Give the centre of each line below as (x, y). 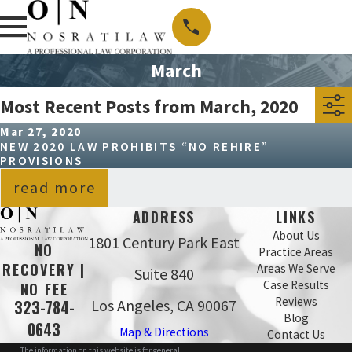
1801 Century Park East (164, 242)
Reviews (296, 301)
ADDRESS (164, 216)
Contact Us (296, 334)
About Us (296, 235)
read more (54, 188)
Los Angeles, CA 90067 (164, 305)
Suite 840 (164, 273)
